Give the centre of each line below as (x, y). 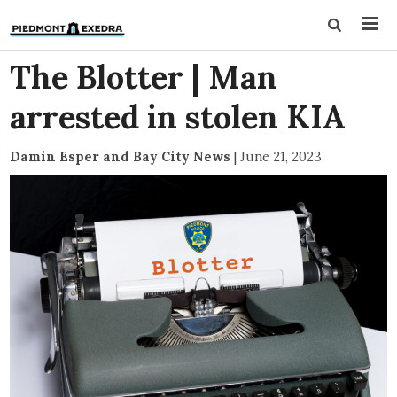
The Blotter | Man (144, 77)
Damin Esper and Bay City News (121, 156)
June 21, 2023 (281, 156)
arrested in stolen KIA (178, 117)
